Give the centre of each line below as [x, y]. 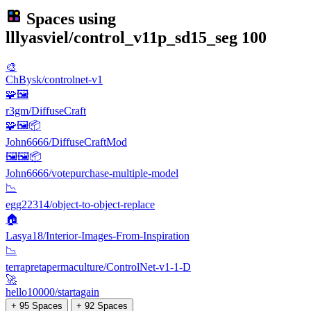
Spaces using [69, 18]
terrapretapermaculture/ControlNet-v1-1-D [98, 267]
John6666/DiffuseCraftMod [66, 142]
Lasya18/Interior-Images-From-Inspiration [98, 235]
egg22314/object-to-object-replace [80, 204]
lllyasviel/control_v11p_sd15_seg [121, 37]
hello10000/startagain [52, 292]
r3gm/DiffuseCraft [46, 110]
